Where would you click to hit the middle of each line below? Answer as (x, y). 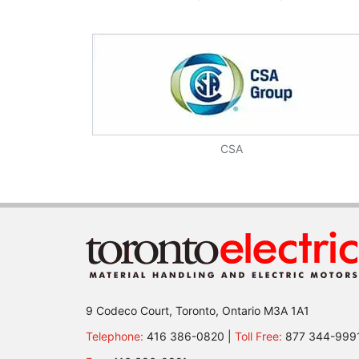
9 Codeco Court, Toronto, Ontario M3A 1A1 (198, 311)
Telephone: (115, 337)
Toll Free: (258, 337)
